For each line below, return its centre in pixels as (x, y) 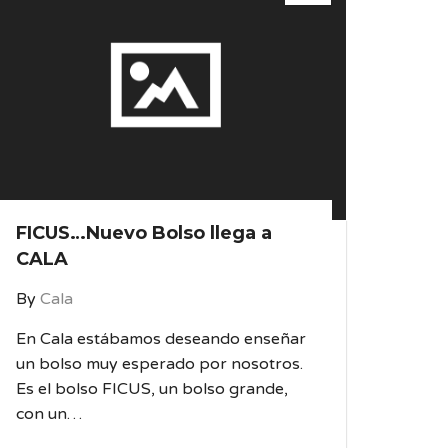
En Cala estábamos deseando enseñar (161, 339)
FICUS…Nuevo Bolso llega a (144, 233)
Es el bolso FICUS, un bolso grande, (152, 389)
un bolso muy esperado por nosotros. (159, 364)
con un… (49, 414)
